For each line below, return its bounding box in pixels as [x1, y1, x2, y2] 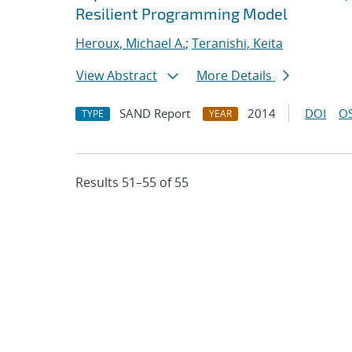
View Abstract [76, 67, 157, 84]
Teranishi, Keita [192, 35, 283, 52]
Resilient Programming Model [75, 4, 288, 23]
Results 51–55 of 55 [75, 174, 189, 191]
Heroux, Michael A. [75, 35, 185, 52]
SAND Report [119, 105, 190, 121]
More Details [196, 67, 275, 84]
